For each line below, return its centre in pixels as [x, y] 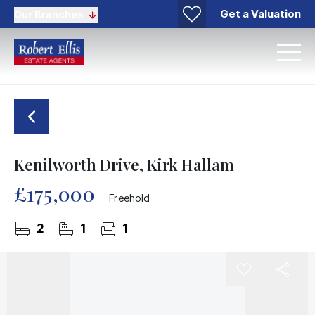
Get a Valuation [261, 13]
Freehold [130, 198]
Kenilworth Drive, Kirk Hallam [124, 165]
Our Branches [49, 14]
